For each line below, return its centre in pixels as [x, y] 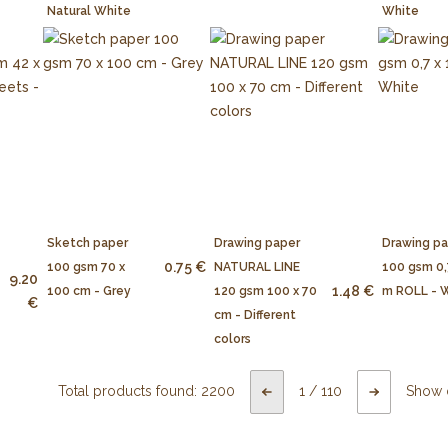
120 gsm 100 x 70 [266, 291]
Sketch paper [87, 243]
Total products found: [130, 391]
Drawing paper [257, 243]
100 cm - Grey [88, 291]
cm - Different [255, 315]
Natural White [88, 10]
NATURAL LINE [257, 267]
